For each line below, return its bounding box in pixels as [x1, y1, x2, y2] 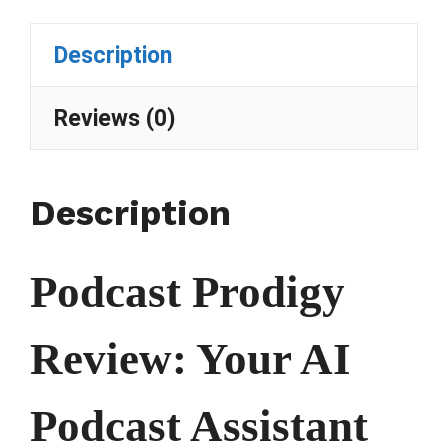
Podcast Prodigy [30, 267, 345, 318]
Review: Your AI [30, 334, 351, 385]
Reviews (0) [54, 104, 176, 132]
